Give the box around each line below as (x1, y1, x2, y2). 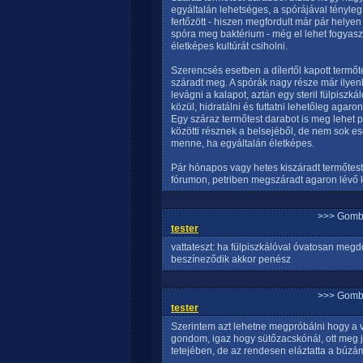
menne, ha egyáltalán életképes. (171, 138, 314, 149)
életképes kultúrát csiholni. (171, 41, 288, 52)
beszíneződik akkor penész (171, 254, 291, 265)
